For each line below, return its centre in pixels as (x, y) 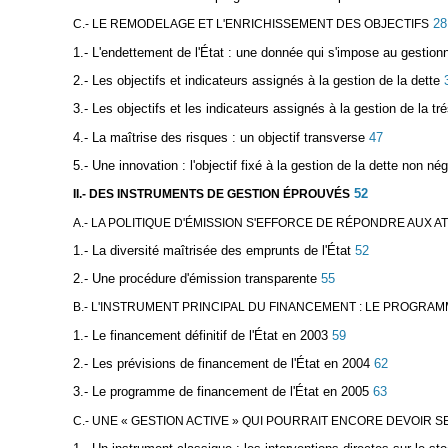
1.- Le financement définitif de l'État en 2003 (200, 335)
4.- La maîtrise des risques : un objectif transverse (218, 137)
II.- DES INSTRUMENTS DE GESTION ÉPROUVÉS (211, 194)
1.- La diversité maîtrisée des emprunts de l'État (211, 250)
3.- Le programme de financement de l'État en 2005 (220, 392)
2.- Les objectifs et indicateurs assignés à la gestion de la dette (256, 80)
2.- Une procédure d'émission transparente (194, 279)
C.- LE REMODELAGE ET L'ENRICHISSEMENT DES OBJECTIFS (250, 24)
